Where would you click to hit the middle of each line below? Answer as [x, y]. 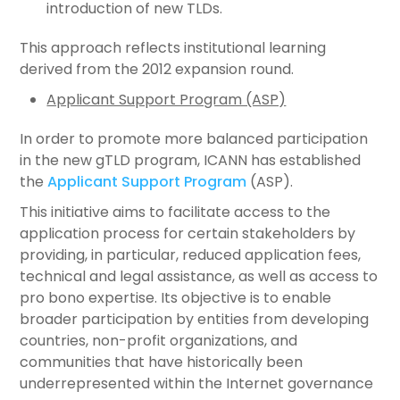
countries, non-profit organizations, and [159, 341]
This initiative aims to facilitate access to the [175, 212]
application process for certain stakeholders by [188, 233]
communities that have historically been [162, 362]
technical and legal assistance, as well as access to [199, 276]
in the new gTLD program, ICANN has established [191, 160]
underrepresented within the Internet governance [197, 383]
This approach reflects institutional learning [173, 48]
